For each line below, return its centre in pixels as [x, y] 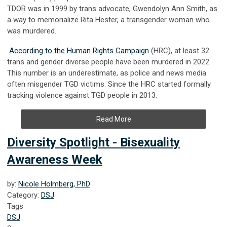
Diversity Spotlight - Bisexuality [93, 142]
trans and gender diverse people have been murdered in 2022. [109, 62]
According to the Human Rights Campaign [79, 50]
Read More [113, 119]
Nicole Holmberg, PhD [54, 184]
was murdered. [32, 31]
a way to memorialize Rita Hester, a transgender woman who [108, 20]
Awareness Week [55, 159]
